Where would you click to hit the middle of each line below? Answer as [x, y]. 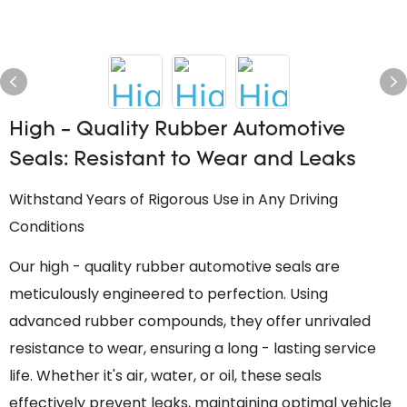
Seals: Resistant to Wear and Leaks [183, 160]
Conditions [47, 227]
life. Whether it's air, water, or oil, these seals [165, 376]
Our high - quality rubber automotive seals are [174, 267]
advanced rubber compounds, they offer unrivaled [190, 321]
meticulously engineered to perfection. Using [169, 294]
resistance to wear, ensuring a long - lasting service [193, 348]
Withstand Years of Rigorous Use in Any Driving [174, 199]
